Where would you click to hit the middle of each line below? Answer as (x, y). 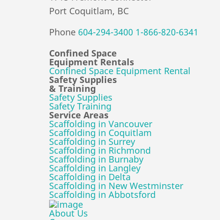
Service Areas (79, 115)
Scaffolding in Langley (95, 168)
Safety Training (80, 106)
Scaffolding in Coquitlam (100, 133)
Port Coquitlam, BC (89, 11)
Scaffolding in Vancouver (101, 124)
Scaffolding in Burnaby (96, 159)
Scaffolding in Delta (90, 177)
